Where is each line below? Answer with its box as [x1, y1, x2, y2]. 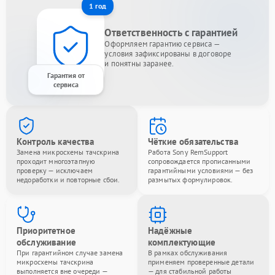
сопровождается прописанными [148, 157, 251, 166]
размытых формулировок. [148, 175, 233, 185]
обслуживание [17, 236, 76, 249]
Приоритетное [17, 225, 76, 237]
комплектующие [148, 236, 215, 249]
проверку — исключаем [17, 166, 93, 176]
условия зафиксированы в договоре [104, 48, 232, 60]
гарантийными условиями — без [148, 166, 254, 176]
